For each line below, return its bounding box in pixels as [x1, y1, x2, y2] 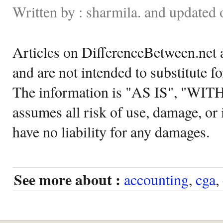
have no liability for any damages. [12, 121, 210, 141]
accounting [124, 169, 189, 189]
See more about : [14, 168, 120, 190]
